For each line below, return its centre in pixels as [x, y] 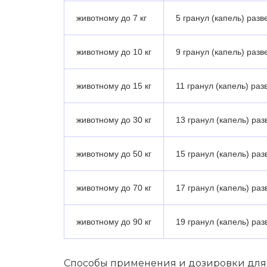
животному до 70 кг [114, 187]
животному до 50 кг [114, 153]
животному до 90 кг [114, 221]
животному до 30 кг [114, 119]
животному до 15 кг [114, 86]
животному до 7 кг [111, 18]
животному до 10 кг [114, 52]
